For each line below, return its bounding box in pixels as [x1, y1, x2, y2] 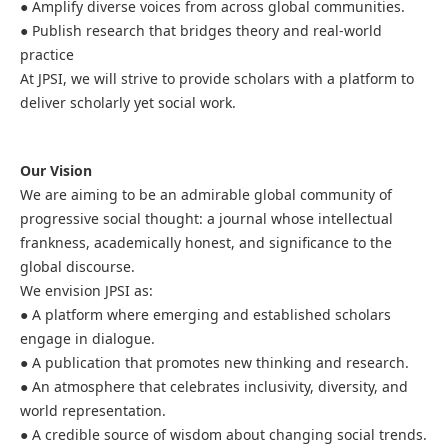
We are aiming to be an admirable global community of [19, 184, 392, 204]
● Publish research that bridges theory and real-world [19, 20, 382, 40]
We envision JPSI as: [19, 280, 153, 300]
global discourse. [19, 256, 135, 276]
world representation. [19, 400, 166, 420]
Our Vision [19, 160, 92, 180]
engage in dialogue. [19, 328, 155, 348]
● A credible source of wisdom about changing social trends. [19, 424, 427, 444]
